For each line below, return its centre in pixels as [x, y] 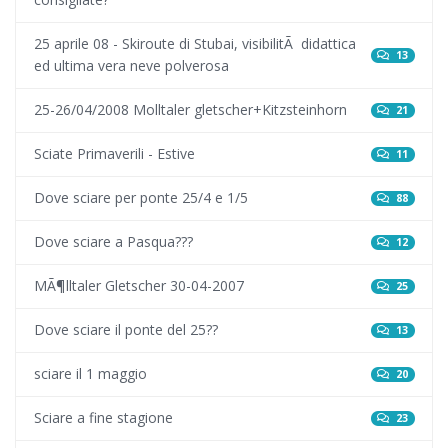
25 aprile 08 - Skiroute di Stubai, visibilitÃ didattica [194, 44]
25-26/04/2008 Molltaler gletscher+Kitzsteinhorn [190, 110]
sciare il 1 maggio [90, 374]
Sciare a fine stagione [103, 418]
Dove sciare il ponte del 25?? [125, 330]
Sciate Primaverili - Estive [114, 154]
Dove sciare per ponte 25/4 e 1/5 [140, 198]
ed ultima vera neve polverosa [131, 66]
